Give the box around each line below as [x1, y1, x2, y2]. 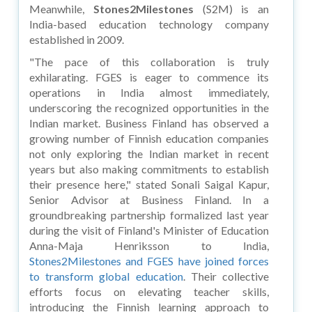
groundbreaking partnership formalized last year [29, 208, 269, 221]
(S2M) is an [193, 1, 269, 15]
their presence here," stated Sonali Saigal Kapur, [29, 177, 269, 191]
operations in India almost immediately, [29, 85, 269, 99]
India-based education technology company [29, 17, 269, 31]
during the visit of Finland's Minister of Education [29, 223, 269, 237]
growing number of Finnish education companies [29, 131, 269, 145]
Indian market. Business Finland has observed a [29, 116, 269, 130]
